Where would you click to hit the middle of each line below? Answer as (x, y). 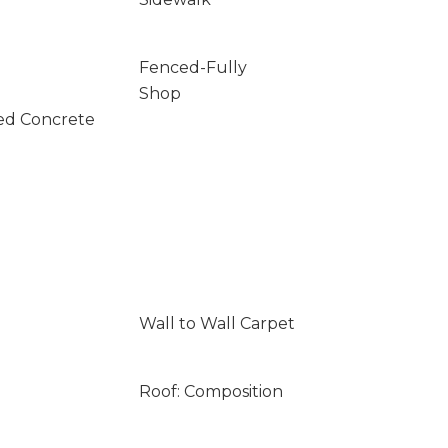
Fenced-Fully (192, 67)
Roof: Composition (210, 391)
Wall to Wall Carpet (216, 323)
